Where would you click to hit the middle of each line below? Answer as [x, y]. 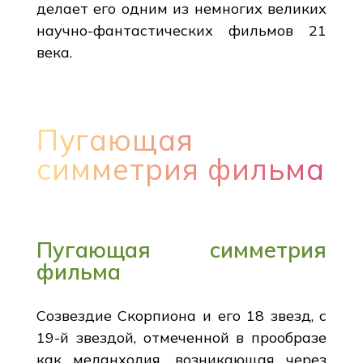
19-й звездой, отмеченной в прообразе [181, 337]
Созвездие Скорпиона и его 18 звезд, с [181, 315]
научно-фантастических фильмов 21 [181, 30]
